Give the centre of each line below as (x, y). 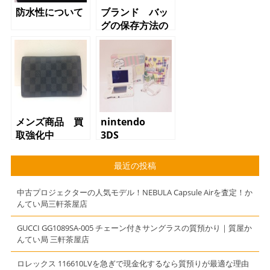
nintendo (123, 122)
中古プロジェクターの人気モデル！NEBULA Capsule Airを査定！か (134, 193)
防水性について (49, 12)
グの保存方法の (134, 26)
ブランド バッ (134, 12)
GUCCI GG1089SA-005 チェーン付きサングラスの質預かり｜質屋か (134, 228)
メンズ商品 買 (49, 122)
